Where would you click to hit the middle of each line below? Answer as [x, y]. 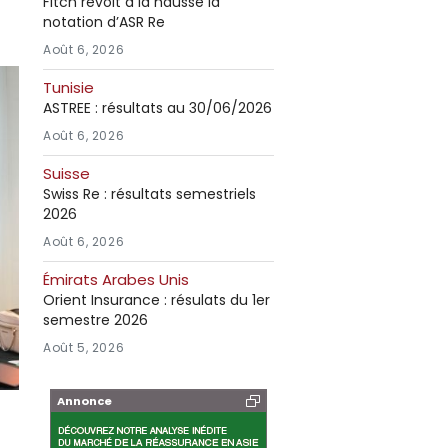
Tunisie [68, 87]
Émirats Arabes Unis [116, 279]
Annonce [84, 401]
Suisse [66, 173]
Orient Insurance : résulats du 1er [156, 300]
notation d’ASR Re [104, 22]
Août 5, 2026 [84, 347]
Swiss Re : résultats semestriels [149, 194]
